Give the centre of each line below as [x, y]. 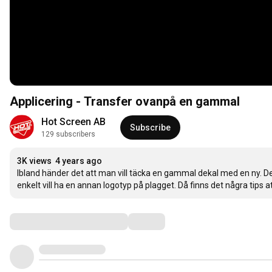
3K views [34, 161]
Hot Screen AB [73, 122]
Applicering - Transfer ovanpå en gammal [125, 102]
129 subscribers [68, 134]
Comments [39, 221]
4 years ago [79, 161]
